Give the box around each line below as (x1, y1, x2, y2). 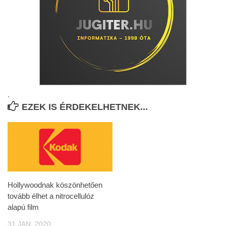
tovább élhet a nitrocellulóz (8, 191, 94, 200)
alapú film (8, 202, 39, 211)
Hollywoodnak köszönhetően (8, 180, 102, 189)
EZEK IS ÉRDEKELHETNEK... (22, 102, 148, 112)
